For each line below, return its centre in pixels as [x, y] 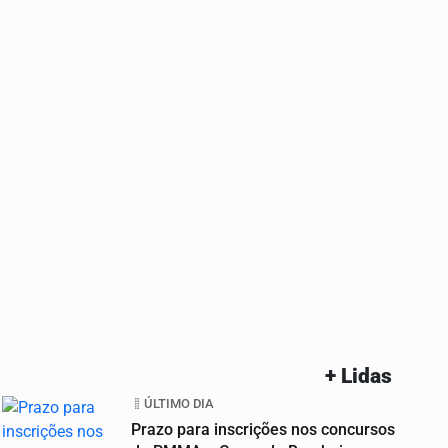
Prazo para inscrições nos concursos [263, 430]
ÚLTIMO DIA [179, 404]
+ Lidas [359, 376]
